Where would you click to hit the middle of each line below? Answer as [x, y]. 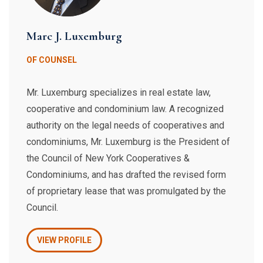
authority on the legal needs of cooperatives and [125, 125]
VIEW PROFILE [64, 240]
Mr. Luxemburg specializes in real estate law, [119, 92]
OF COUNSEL [52, 60]
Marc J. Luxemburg [74, 36]
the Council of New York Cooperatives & [108, 158]
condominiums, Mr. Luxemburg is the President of [128, 142]
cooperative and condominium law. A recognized [125, 109]
